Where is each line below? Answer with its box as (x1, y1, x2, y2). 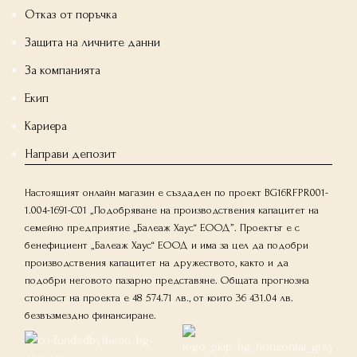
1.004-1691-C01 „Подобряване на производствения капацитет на (25, 203, 320, 216)
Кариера (25, 118, 68, 133)
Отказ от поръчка (25, 6, 118, 22)
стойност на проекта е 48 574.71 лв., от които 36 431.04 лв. (25, 291, 294, 304)
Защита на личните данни (25, 34, 161, 49)
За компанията (25, 62, 101, 77)
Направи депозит (25, 146, 117, 161)
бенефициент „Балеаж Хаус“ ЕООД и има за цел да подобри (25, 238, 309, 251)
